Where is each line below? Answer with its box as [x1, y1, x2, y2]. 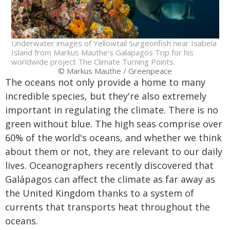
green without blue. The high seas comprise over [5, 118, 222, 130]
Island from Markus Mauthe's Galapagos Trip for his [11, 47, 194, 58]
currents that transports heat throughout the [5, 201, 210, 214]
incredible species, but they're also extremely [5, 90, 206, 103]
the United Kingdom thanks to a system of [5, 187, 194, 200]
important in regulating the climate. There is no [5, 104, 218, 117]
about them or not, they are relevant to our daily [5, 145, 222, 158]
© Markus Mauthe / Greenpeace [58, 66, 172, 76]
